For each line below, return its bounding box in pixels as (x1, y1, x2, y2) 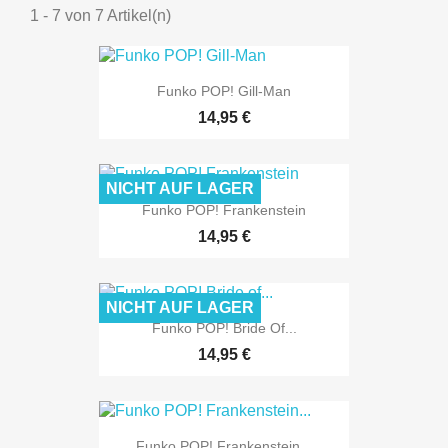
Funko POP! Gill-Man (157, 83, 291, 100)
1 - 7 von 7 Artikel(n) (30, 7, 171, 24)
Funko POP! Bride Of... (151, 319, 297, 336)
